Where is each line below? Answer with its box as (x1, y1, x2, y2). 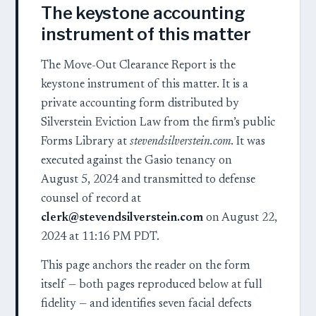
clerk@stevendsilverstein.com (41, 212, 203, 224)
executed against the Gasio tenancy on (41, 155, 232, 166)
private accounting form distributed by (41, 98, 239, 109)
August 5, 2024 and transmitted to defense (41, 174, 255, 186)
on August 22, (203, 212, 277, 224)
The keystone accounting (41, 3, 245, 23)
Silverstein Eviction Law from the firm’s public (41, 117, 275, 128)
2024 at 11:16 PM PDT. (41, 231, 159, 243)
